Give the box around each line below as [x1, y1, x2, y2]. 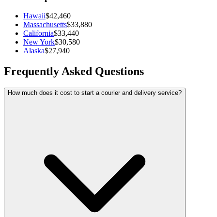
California [23, 29, 54, 37]
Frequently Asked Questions [4, 64, 144, 77]
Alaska [23, 46, 45, 55]
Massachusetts [23, 20, 67, 29]
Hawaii [23, 11, 46, 20]
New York [23, 37, 55, 46]
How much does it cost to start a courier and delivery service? [8, 89, 182, 96]
